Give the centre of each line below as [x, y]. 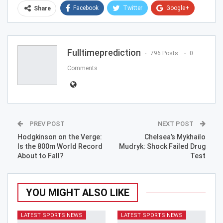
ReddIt [85, 27]
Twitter [133, 8]
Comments [82, 68]
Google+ [178, 8]
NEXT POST [176, 124]
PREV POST [46, 124]
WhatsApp [132, 27]
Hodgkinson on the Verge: [60, 137]
